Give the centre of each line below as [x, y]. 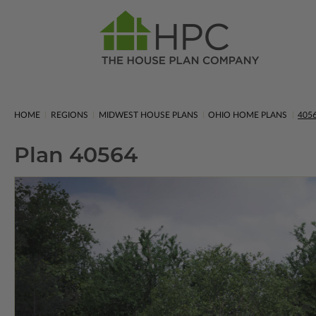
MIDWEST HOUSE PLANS [148, 115]
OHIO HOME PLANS [248, 115]
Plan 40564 [76, 155]
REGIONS [69, 115]
